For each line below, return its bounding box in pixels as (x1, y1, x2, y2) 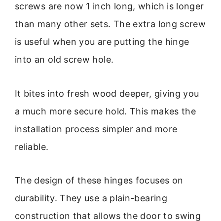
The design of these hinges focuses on (15, 175, 184, 185)
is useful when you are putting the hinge (15, 37, 189, 47)
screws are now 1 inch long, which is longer (15, 1, 204, 12)
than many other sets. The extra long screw (15, 19, 206, 30)
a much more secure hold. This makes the (15, 106, 196, 116)
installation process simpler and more (15, 123, 178, 134)
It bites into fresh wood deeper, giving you (15, 88, 199, 99)
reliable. (15, 141, 49, 152)
